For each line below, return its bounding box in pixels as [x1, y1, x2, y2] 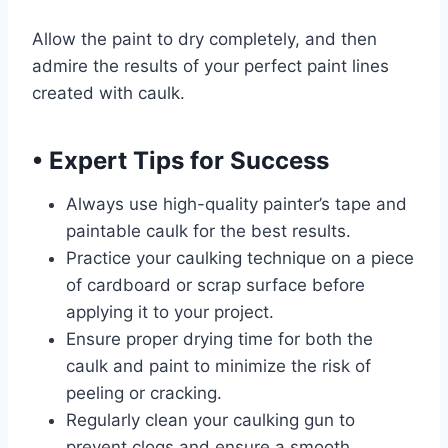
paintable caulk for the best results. [66, 221, 351, 241]
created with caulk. [32, 83, 185, 103]
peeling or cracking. [66, 383, 222, 403]
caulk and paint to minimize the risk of [66, 356, 371, 376]
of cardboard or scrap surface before [66, 275, 365, 295]
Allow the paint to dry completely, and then [32, 29, 377, 49]
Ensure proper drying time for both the [66, 329, 373, 349]
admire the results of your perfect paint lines [32, 56, 389, 76]
